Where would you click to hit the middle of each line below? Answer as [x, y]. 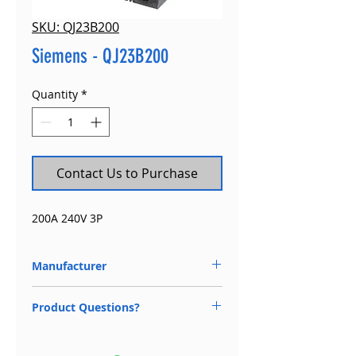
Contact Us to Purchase [127, 173]
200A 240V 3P [67, 218]
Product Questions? [86, 307]
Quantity [55, 94]
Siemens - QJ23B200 [100, 56]
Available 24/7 [67, 337]
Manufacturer [69, 266]
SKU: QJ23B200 [75, 27]
